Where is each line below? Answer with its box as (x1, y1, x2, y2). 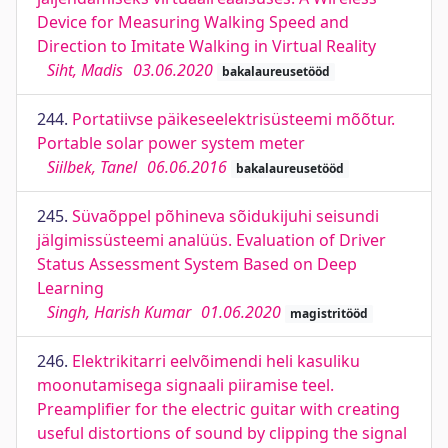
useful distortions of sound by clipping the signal (37, 422, 407, 444)
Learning (37, 277, 104, 299)
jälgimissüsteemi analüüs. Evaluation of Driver (37, 229, 386, 251)
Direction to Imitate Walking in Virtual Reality (37, 35, 376, 57)
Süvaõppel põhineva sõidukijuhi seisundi (72, 205, 379, 227)
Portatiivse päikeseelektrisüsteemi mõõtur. (72, 108, 395, 130)
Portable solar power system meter (37, 132, 305, 154)
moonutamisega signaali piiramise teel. (37, 374, 334, 396)
